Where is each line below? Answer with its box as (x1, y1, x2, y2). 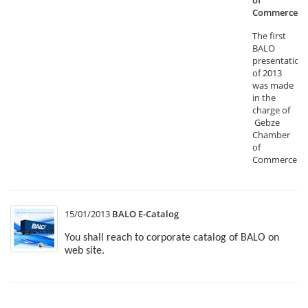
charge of (252, 104, 290, 116)
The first (252, 30, 286, 42)
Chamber (252, 129, 290, 141)
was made (252, 79, 294, 91)
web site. (65, 245, 104, 256)
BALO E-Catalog (112, 208, 179, 220)
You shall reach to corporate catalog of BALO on (65, 232, 279, 243)
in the (252, 91, 276, 104)
